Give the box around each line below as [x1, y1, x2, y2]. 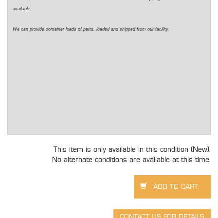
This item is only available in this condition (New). [54, 146, 211, 154]
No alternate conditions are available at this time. [52, 156, 211, 164]
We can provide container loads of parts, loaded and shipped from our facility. [13, 27, 169, 32]
